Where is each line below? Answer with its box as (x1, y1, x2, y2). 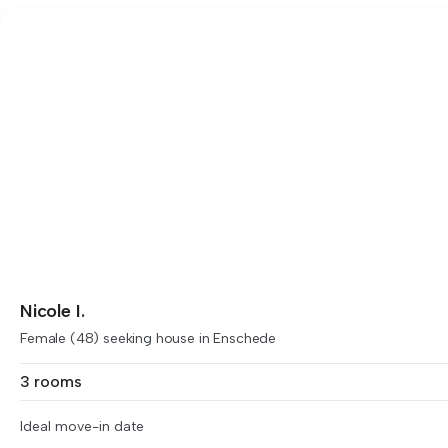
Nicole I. (20, 300, 85, 322)
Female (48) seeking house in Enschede (20, 330, 277, 347)
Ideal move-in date (20, 418, 144, 435)
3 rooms (20, 372, 82, 391)
